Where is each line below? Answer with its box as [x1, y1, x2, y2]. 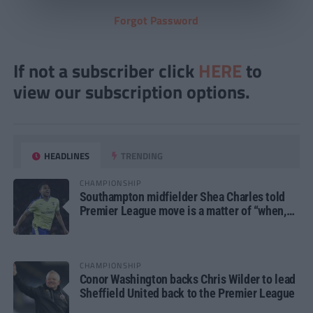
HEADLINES [42, 149, 90, 163]
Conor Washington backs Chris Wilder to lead [79, 272, 296, 287]
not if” [79, 217, 110, 233]
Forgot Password [114, 12, 199, 29]
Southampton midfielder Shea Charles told [79, 189, 285, 205]
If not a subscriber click [13, 57, 198, 85]
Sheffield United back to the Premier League [79, 286, 295, 301]
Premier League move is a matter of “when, [79, 203, 286, 219]
